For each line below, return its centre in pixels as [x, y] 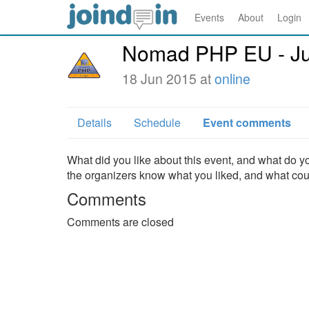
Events [209, 17]
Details [94, 122]
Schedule [157, 122]
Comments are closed [120, 222]
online [232, 79]
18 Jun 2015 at [168, 79]
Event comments [247, 122]
